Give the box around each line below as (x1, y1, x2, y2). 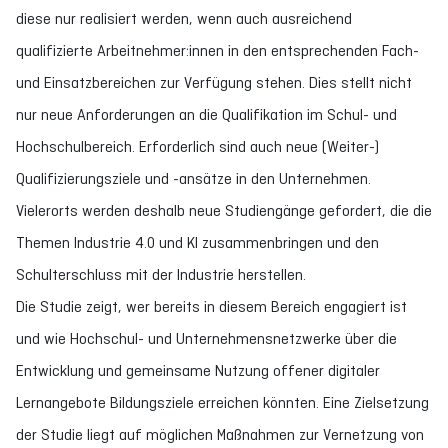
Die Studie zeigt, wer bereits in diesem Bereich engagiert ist (16, 298, 407, 315)
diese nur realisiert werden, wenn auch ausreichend (16, 10, 352, 27)
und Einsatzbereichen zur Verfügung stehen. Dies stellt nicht (16, 74, 412, 91)
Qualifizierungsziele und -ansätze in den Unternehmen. (16, 170, 371, 187)
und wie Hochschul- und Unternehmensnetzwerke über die (16, 330, 397, 347)
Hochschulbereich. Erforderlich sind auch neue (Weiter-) (16, 138, 379, 155)
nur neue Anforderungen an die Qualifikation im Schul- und (16, 106, 397, 123)
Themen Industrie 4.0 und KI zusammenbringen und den (16, 234, 379, 251)
